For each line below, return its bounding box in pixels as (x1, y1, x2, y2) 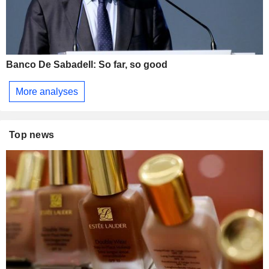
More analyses (16, 86, 78, 97)
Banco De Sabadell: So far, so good (6, 59, 168, 70)
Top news (9, 130, 55, 141)
